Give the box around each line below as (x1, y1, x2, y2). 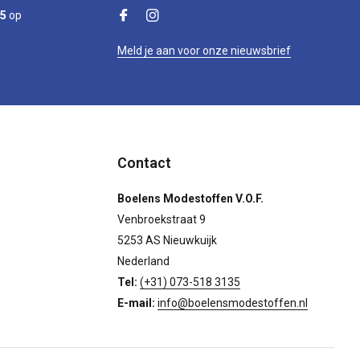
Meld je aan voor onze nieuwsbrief (117, 44, 291, 57)
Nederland (117, 255, 170, 268)
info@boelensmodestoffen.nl (157, 297, 308, 309)
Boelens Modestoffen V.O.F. (117, 192, 264, 205)
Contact (117, 154, 171, 171)
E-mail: (117, 297, 157, 309)
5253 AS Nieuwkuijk (117, 234, 217, 247)
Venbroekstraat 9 (117, 213, 206, 226)
